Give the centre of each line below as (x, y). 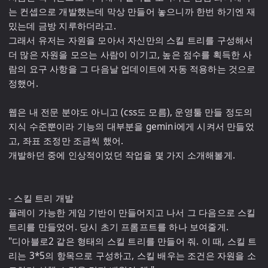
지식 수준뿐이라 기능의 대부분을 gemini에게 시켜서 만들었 (131, 127)
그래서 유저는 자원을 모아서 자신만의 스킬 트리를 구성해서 (131, 40)
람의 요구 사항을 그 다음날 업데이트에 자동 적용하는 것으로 (132, 69)
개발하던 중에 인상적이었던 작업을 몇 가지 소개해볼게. (122, 155)
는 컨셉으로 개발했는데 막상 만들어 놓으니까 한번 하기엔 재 (132, 12)
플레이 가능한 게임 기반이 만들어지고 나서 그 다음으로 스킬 (132, 213)
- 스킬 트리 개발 (41, 198)
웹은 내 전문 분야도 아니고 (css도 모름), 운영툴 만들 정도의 (131, 112)
